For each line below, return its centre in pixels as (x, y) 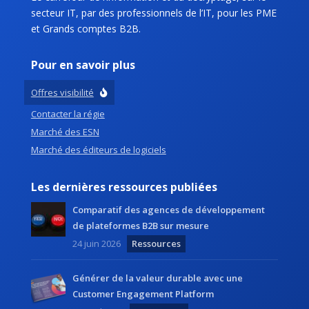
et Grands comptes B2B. (86, 29)
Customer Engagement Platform (143, 294)
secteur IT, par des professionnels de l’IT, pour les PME (153, 13)
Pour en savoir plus (83, 65)
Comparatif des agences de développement (168, 210)
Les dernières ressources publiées (124, 187)
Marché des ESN (65, 132)
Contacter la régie (68, 114)
